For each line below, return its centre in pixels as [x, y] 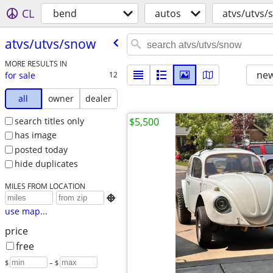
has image [35, 135]
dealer [99, 98]
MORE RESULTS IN [36, 63]
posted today [41, 149]
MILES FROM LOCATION [45, 186]
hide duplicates [46, 164]
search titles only [49, 121]
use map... [26, 211]
